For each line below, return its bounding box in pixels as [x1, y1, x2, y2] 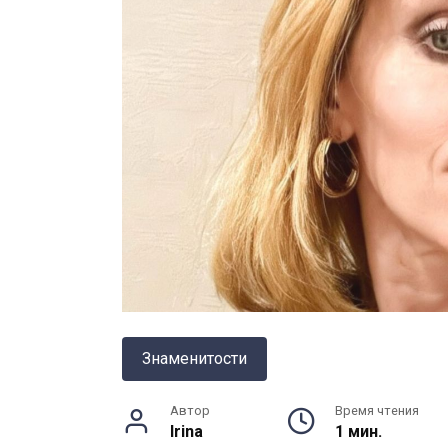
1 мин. [335, 422, 383, 442]
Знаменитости [142, 349, 247, 369]
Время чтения [335, 403, 420, 419]
